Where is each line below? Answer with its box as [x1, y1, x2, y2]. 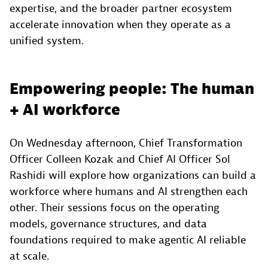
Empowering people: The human [10, 80, 254, 99]
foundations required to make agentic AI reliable [10, 233, 246, 248]
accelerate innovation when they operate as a [10, 18, 231, 32]
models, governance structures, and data [10, 217, 207, 232]
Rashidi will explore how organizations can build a [10, 169, 256, 183]
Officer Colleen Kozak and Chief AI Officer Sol [10, 153, 230, 167]
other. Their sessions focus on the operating [10, 201, 220, 215]
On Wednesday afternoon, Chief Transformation [10, 136, 242, 151]
